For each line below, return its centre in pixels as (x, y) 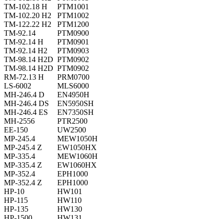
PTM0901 (73, 42)
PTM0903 (73, 51)
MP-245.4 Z (23, 148)
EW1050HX (77, 148)
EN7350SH (76, 112)
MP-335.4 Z (23, 165)
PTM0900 (73, 33)
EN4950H (73, 95)
